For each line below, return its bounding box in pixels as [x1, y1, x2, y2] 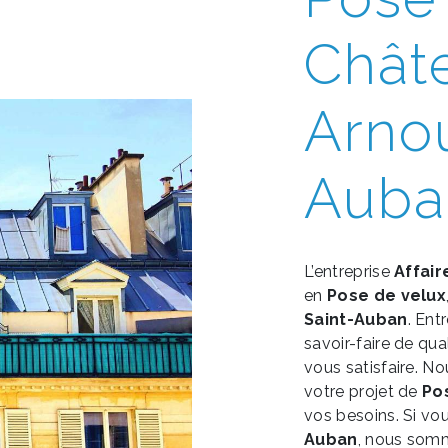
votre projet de [304, 382, 423, 401]
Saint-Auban [304, 310, 408, 329]
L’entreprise [304, 262, 395, 281]
